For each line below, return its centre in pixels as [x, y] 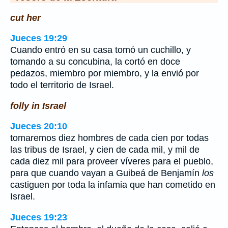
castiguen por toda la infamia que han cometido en [113, 185]
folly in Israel [38, 106]
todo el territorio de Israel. [62, 85]
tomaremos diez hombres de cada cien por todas [109, 138]
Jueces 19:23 [39, 217]
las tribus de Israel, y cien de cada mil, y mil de [105, 150]
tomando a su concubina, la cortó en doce [95, 62]
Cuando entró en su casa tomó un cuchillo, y [101, 50]
